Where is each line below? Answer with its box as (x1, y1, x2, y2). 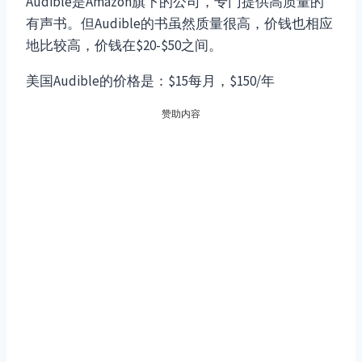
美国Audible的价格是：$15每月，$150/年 (26, 72, 275, 90)
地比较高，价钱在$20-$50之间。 (26, 36, 222, 55)
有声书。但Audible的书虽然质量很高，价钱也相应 (26, 15, 333, 33)
